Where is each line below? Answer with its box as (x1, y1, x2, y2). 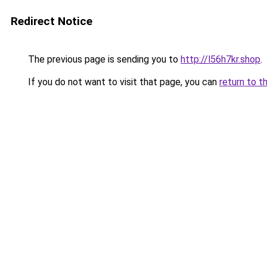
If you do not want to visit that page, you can (26, 76, 219, 88)
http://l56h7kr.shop (181, 54, 260, 65)
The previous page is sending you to (26, 54, 181, 65)
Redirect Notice (11, 14, 92, 28)
